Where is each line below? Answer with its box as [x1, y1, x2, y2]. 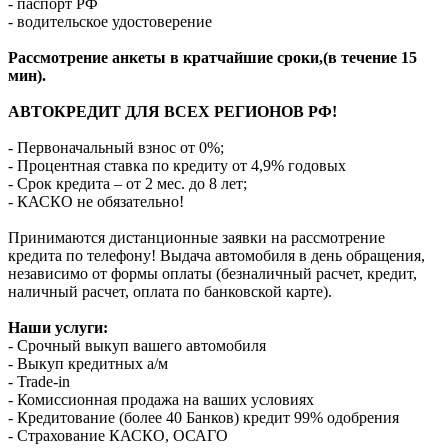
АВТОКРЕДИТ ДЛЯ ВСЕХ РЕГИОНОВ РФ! [8, 102, 337, 120]
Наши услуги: [8, 318, 108, 336]
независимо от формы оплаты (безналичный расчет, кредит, [8, 264, 417, 282]
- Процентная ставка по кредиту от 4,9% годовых [8, 156, 346, 174]
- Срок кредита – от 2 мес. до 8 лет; [8, 174, 247, 192]
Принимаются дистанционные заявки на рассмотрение [8, 228, 385, 246]
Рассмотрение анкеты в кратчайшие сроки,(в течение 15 [8, 48, 417, 66]
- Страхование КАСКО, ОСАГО [8, 426, 228, 444]
